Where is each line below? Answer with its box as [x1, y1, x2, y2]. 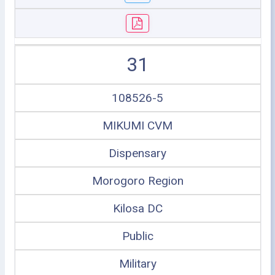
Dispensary [109, 145, 166, 160]
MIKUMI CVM [103, 118, 172, 133]
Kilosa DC [112, 201, 163, 215]
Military [118, 256, 157, 271]
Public [122, 228, 153, 243]
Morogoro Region [91, 173, 184, 188]
